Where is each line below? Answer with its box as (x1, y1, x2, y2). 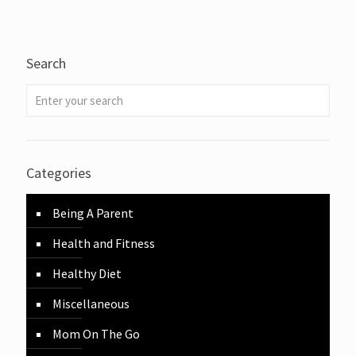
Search (26, 54, 66, 73)
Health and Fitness (52, 235, 155, 252)
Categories (26, 164, 91, 183)
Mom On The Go (52, 326, 140, 342)
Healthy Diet (52, 265, 122, 282)
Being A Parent (52, 205, 133, 222)
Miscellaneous (52, 296, 130, 312)
